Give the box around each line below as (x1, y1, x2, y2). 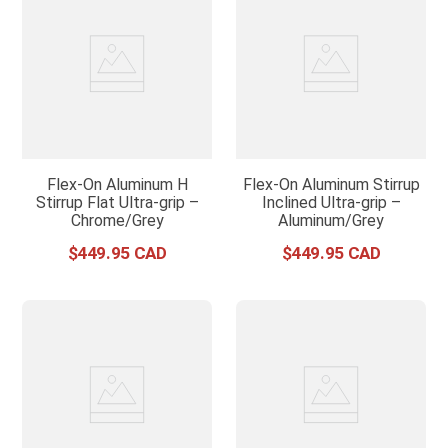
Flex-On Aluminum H (46, 174, 188, 194)
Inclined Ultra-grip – (261, 192, 401, 212)
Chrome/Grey (70, 210, 164, 230)
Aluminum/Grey (278, 210, 384, 230)
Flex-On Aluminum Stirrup (242, 174, 420, 194)
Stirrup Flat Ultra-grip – (35, 192, 199, 212)
